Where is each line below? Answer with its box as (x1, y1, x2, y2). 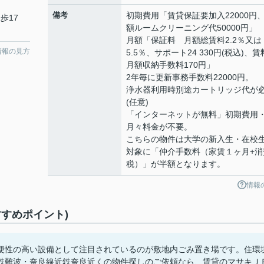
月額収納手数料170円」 (126, 60, 214, 70)
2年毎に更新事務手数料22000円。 (126, 72, 253, 82)
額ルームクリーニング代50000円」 (126, 23, 257, 32)
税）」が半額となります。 (126, 159, 225, 169)
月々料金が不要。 (126, 122, 192, 131)
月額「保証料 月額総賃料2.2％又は (126, 35, 262, 45)
